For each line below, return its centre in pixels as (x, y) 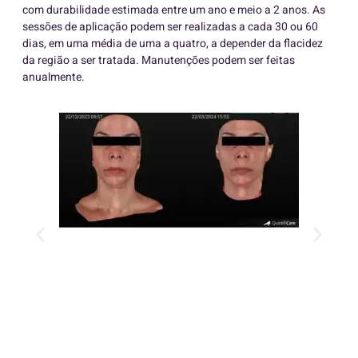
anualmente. (54, 77)
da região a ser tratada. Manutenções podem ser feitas (159, 60)
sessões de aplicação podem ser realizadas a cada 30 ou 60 (170, 26)
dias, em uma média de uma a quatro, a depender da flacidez (173, 43)
